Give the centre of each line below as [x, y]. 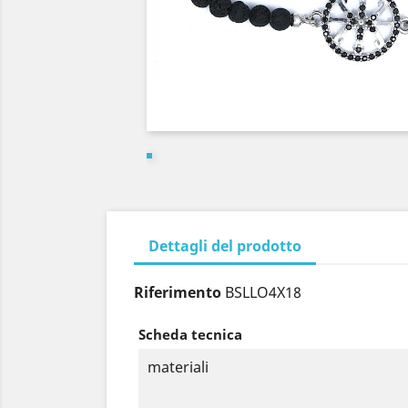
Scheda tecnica [190, 334]
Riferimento [178, 292]
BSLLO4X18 [263, 292]
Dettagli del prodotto [225, 246]
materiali [178, 367]
